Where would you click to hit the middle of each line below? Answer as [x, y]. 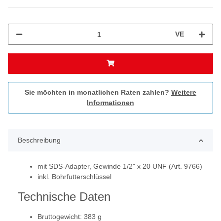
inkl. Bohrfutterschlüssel [74, 177]
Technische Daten [64, 197]
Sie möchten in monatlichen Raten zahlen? [98, 92]
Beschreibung [39, 140]
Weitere [184, 92]
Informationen [110, 103]
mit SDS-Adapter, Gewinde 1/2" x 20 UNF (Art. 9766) [120, 166]
